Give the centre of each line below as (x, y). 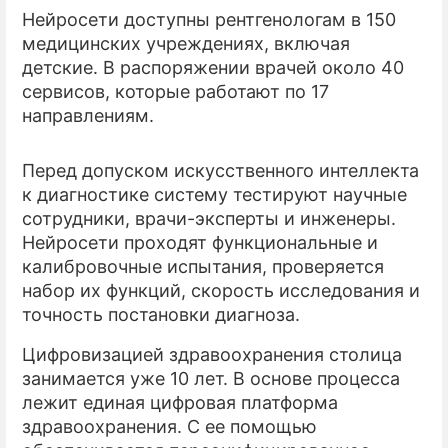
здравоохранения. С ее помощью (169, 427)
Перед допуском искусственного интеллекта (220, 171)
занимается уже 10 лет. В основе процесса (211, 379)
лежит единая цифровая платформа (180, 403)
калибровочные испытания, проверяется (203, 267)
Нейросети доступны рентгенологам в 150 (209, 20)
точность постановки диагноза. (161, 315)
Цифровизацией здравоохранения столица (212, 355)
